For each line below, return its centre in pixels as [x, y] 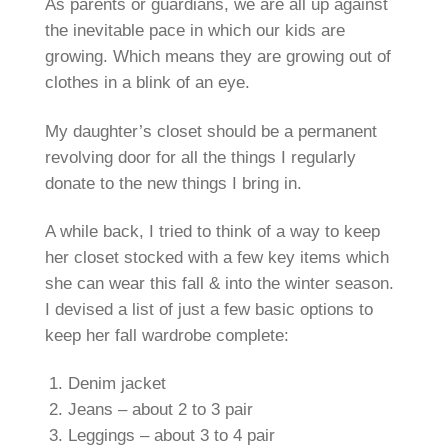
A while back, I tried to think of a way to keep [212, 231]
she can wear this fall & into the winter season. [219, 283]
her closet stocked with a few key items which [216, 257]
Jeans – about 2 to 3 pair [160, 410]
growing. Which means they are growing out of [217, 57]
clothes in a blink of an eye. [147, 83]
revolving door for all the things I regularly [200, 157]
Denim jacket [116, 384]
